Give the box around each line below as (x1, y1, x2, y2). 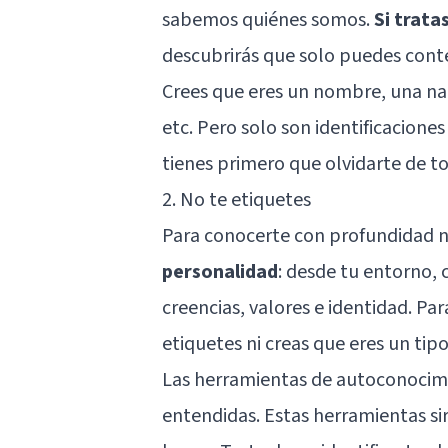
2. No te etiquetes (162, 185, 311, 214)
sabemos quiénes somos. (162, 5, 374, 34)
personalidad (162, 257, 278, 286)
